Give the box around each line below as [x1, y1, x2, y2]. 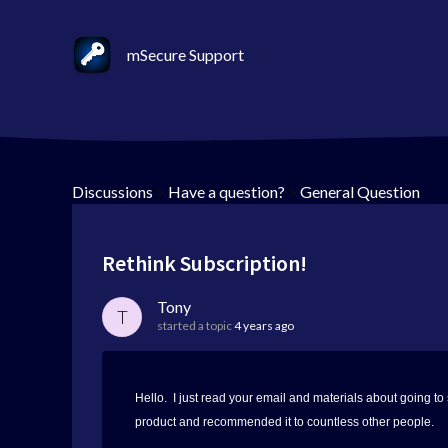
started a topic [157, 318, 234, 333]
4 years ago [234, 318, 294, 333]
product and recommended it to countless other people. [135, 415, 434, 429]
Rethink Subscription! [102, 249, 307, 277]
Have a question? [168, 182, 285, 201]
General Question [300, 182, 420, 201]
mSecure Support [127, 45, 244, 64]
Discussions [72, 182, 153, 201]
